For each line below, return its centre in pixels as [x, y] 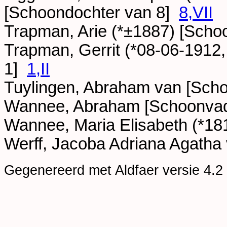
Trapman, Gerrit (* [70, 50]
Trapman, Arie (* [64, 32]
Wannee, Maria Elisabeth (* [104, 125]
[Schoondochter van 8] [91, 13]
